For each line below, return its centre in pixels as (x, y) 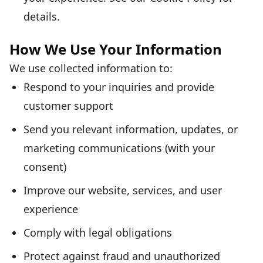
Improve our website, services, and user (123, 190)
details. (42, 16)
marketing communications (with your (119, 148)
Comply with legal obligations (98, 232)
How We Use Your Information (116, 49)
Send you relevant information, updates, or (131, 129)
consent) (45, 167)
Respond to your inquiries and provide (119, 87)
